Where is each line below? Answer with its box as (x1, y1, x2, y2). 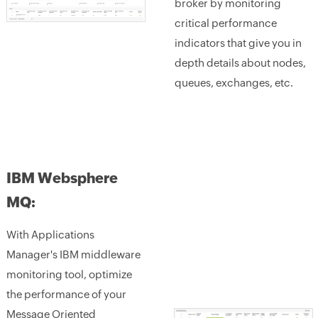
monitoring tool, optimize (6, 268, 132, 280)
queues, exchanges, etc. (174, 77, 293, 89)
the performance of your (6, 288, 126, 300)
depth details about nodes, (174, 57, 306, 69)
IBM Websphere (6, 170, 118, 186)
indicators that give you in (174, 37, 302, 49)
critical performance (174, 17, 277, 29)
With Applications (6, 229, 94, 241)
